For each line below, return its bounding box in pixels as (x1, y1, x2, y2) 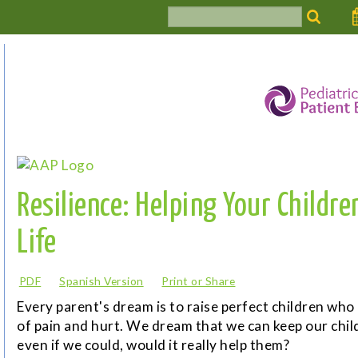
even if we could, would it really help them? (17, 336, 289, 354)
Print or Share (161, 273, 236, 288)
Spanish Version (59, 273, 144, 288)
